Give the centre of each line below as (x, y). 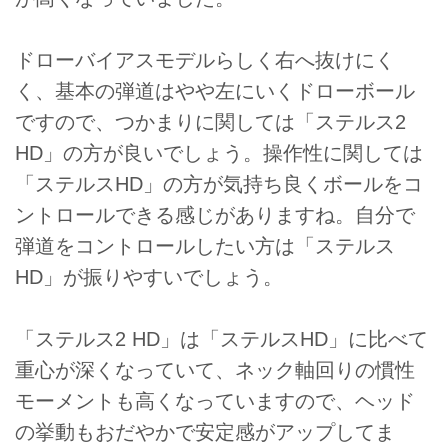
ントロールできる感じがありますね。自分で (215, 215)
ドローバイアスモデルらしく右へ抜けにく (205, 60)
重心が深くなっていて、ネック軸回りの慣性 (215, 370)
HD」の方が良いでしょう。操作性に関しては (219, 153)
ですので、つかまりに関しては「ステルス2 (210, 122)
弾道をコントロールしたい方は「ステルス (205, 246)
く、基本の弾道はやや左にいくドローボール (215, 91)
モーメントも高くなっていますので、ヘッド (215, 401)
